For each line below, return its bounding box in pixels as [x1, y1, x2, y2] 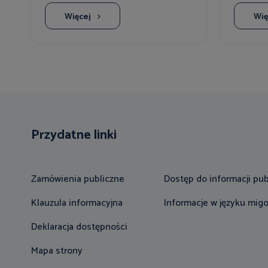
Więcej [65, 10, 91, 24]
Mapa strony [31, 242, 83, 259]
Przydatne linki [31, 124, 117, 146]
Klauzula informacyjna [31, 194, 123, 211]
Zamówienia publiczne [31, 170, 124, 187]
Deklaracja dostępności [31, 218, 127, 235]
